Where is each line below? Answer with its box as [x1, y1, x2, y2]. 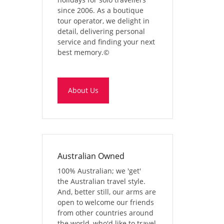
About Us [67, 85, 98, 95]
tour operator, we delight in [57, 15, 149, 25]
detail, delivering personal [57, 26, 145, 36]
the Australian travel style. [57, 176, 145, 186]
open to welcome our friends [57, 197, 154, 207]
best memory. [57, 47, 103, 57]
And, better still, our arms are [57, 186, 156, 196]
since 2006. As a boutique [57, 5, 143, 15]
